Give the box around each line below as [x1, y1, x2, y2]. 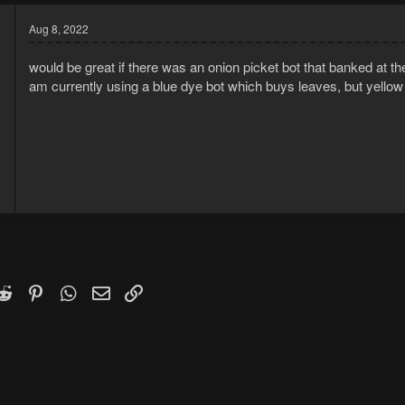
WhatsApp [79, 279, 141, 299]
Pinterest [46, 279, 99, 299]
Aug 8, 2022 [29, 21, 89, 37]
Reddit [14, 279, 52, 299]
